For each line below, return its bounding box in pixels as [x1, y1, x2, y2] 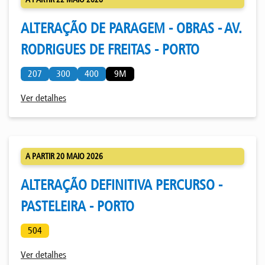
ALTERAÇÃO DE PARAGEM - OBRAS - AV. [21, 20, 242, 37]
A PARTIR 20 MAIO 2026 [25, 151, 103, 162]
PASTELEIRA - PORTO [21, 198, 134, 215]
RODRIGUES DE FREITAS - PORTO [21, 41, 199, 59]
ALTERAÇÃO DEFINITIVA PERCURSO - [21, 176, 222, 194]
